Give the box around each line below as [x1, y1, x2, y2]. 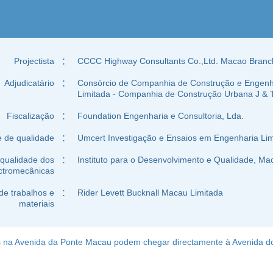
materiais [19, 199, 55, 208]
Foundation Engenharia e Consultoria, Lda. [77, 111, 244, 121]
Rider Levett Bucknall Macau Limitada [77, 188, 224, 197]
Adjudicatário [4, 78, 55, 88]
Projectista [14, 56, 55, 66]
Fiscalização [7, 111, 55, 121]
